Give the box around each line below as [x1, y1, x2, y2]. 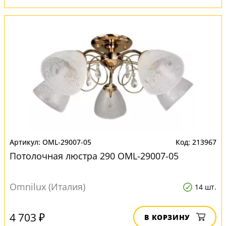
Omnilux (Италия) [10, 181, 85, 193]
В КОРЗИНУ [144, 212, 190, 222]
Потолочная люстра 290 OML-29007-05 [10, 150, 179, 162]
